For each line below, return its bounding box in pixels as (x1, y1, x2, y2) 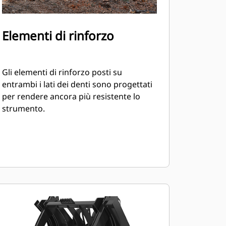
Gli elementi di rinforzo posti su (2, 67, 122, 78)
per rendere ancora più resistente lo (2, 91, 140, 102)
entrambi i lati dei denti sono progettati (2, 79, 152, 90)
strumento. (2, 103, 45, 114)
